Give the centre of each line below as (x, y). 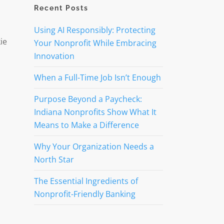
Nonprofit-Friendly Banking (84, 194)
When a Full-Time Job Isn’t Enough (97, 77)
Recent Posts (61, 8)
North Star (54, 159)
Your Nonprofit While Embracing (95, 43)
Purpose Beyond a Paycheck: (88, 99)
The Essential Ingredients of (86, 181)
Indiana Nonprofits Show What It (95, 112)
